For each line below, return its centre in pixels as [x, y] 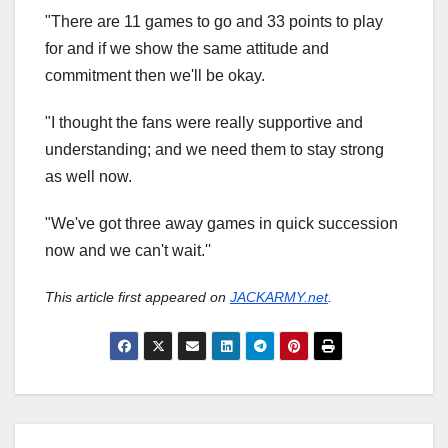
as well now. [88, 177]
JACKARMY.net [279, 297]
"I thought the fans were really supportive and [204, 123]
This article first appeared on [137, 297]
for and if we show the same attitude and [187, 49]
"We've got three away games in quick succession [221, 224]
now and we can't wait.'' [128, 251]
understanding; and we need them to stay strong [214, 150]
